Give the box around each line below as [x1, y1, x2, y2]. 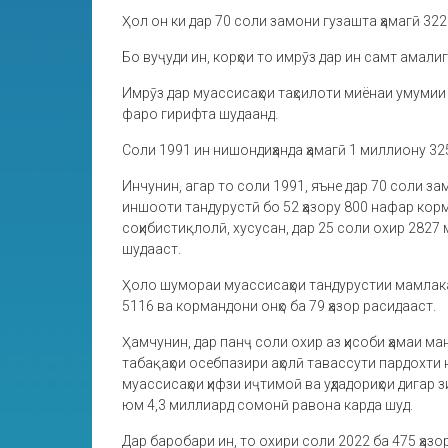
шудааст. [122, 241, 181, 257]
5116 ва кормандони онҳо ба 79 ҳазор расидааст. [122, 298, 436, 314]
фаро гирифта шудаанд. [122, 106, 278, 122]
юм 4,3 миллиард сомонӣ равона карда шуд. [122, 397, 413, 413]
